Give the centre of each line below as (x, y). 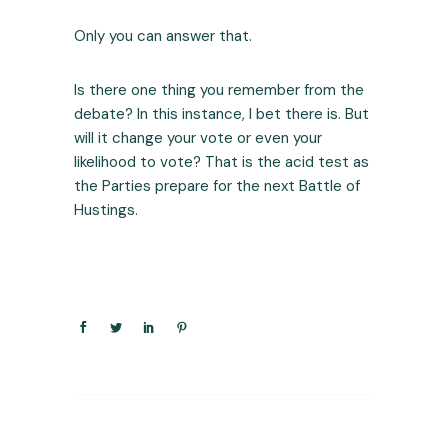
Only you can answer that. (163, 36)
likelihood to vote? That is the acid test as (221, 162)
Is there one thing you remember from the (219, 90)
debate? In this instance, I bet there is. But (221, 114)
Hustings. (106, 210)
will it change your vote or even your (198, 138)
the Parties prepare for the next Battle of (217, 186)
